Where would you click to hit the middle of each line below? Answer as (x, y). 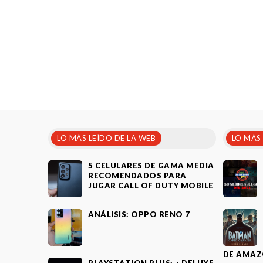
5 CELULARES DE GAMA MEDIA (151, 166)
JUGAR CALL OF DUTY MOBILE (151, 186)
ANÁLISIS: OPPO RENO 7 (139, 214)
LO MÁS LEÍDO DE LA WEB (106, 138)
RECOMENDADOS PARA (137, 176)
